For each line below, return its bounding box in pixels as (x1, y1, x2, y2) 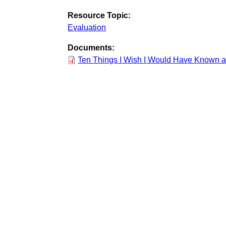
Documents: (68, 43, 115, 52)
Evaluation (68, 23, 106, 32)
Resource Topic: (68, 11, 131, 20)
